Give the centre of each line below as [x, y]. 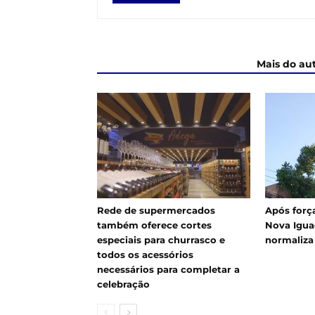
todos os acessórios [145, 255]
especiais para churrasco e [161, 240]
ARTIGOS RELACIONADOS [173, 64]
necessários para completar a [168, 269]
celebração [123, 284]
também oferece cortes [154, 225]
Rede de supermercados [156, 210]
